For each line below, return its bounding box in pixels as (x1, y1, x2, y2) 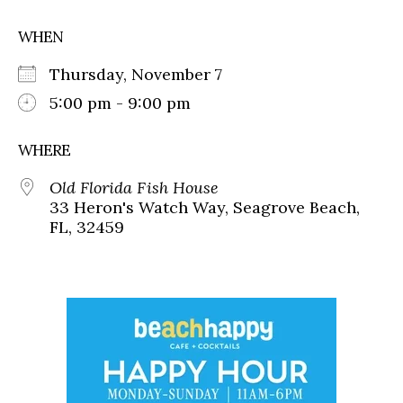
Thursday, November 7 (49, 64, 240, 85)
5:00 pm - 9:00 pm (49, 93, 191, 114)
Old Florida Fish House (49, 177, 219, 199)
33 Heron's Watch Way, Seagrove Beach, (49, 197, 360, 219)
